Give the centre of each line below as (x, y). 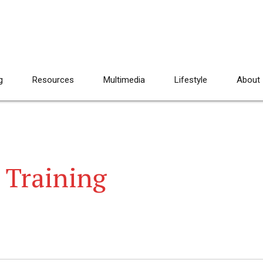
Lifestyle (191, 80)
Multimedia (124, 80)
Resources (53, 80)
